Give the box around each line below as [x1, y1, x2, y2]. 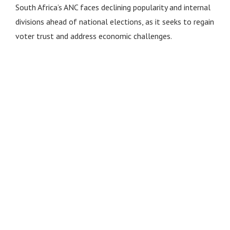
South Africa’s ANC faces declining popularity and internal [15, 2, 210, 12]
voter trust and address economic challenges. [15, 30, 172, 41]
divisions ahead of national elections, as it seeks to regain [15, 16, 214, 27]
